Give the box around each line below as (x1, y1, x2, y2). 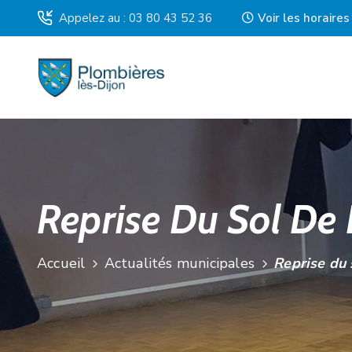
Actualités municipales (104, 254, 255, 273)
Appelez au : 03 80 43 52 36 (59, 10, 212, 26)
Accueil (37, 254, 86, 273)
